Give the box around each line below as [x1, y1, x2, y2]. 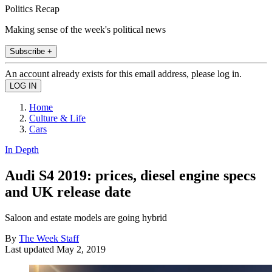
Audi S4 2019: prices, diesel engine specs [5, 167, 256, 183]
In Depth [5, 144, 39, 155]
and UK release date [5, 183, 131, 200]
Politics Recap [5, 3, 59, 14]
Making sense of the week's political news [5, 24, 166, 35]
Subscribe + [10, 46, 52, 56]
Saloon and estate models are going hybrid [5, 212, 167, 223]
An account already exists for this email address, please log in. [5, 68, 242, 79]
